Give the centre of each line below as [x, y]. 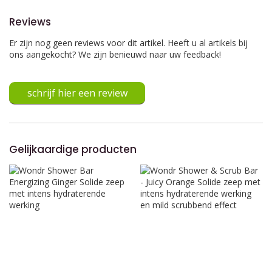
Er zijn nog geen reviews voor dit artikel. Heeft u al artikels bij [128, 43]
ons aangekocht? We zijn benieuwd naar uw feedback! [115, 54]
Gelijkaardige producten [73, 149]
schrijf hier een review [77, 93]
